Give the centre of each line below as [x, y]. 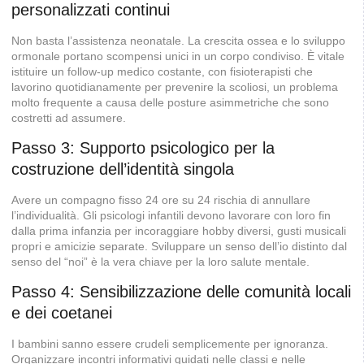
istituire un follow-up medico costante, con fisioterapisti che [162, 71]
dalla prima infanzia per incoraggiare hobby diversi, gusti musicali [179, 230]
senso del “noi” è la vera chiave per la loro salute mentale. [160, 261]
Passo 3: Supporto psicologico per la [143, 147]
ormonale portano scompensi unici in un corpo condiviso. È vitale [178, 56]
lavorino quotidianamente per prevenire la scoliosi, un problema [175, 87]
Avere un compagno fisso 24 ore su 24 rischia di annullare [161, 199]
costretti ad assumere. [69, 117]
